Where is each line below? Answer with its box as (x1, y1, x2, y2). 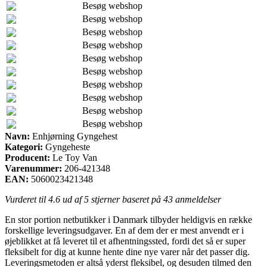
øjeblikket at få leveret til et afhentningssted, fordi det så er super (5, 235, 246, 246)
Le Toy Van (52, 152, 97, 163)
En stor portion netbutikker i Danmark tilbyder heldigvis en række (5, 214, 252, 225)
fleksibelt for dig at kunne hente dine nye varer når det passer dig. (5, 246, 250, 257)
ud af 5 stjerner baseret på (60, 194, 163, 204)
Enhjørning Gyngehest (30, 131, 117, 141)
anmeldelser (173, 194, 221, 204)
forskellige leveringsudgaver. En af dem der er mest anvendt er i (5, 225, 244, 235)
